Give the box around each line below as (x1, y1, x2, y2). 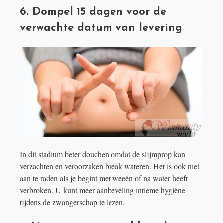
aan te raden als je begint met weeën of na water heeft (20, 173, 188, 184)
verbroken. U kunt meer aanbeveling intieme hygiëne (20, 185, 185, 196)
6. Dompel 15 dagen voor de (20, 6, 166, 18)
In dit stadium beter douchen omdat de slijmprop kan (20, 149, 185, 160)
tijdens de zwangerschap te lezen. (20, 197, 125, 208)
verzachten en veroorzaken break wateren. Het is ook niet (20, 161, 199, 172)
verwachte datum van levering (20, 22, 182, 34)
